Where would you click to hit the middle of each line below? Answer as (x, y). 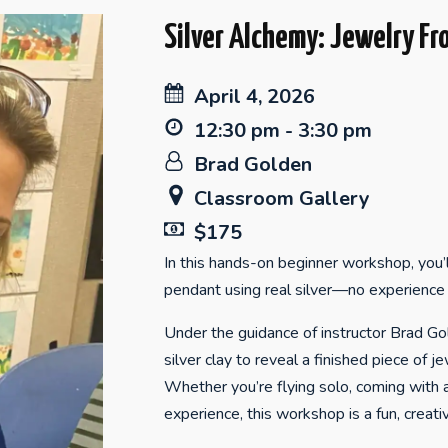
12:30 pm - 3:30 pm (282, 131)
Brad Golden (252, 165)
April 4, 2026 (254, 97)
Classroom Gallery (281, 199)
